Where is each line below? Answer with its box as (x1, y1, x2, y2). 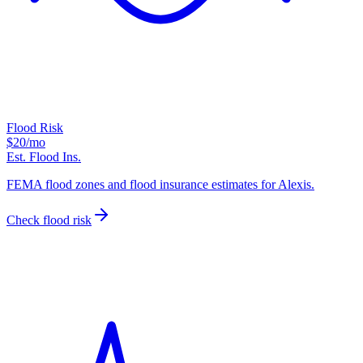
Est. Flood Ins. (6, 150, 81, 164)
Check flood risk (6, 213, 92, 228)
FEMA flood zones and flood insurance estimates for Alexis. (6, 177, 314, 192)
